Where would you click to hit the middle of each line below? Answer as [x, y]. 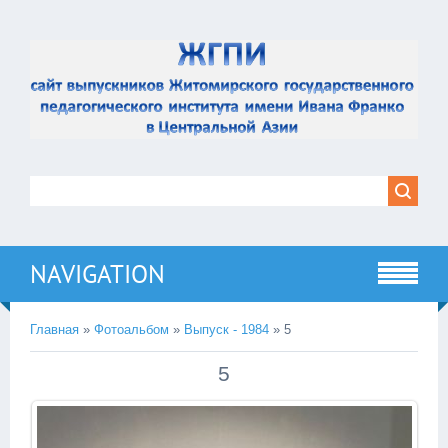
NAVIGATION [97, 274]
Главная [54, 330]
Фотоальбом [131, 330]
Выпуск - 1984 [226, 330]
